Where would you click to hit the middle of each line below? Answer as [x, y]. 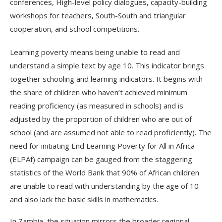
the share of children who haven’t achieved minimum [99, 92]
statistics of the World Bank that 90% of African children [105, 172]
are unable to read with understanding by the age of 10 [104, 186]
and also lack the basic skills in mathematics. [86, 199]
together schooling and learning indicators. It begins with [106, 79]
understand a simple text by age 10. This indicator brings [107, 65]
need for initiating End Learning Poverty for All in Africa [102, 145]
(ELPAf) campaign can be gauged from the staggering [101, 159]
